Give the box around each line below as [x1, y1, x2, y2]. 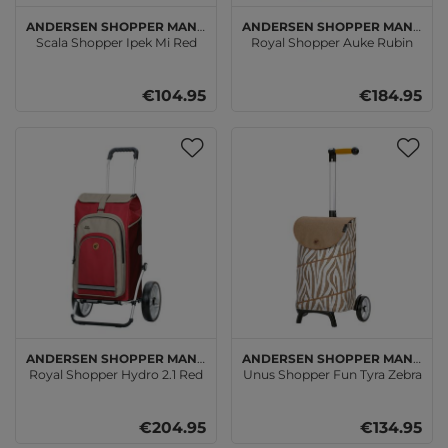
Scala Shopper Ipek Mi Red [35, 34, 197, 50]
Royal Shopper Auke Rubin [251, 34, 413, 50]
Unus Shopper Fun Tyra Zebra [242, 366, 422, 382]
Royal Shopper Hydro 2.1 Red [29, 366, 203, 382]
